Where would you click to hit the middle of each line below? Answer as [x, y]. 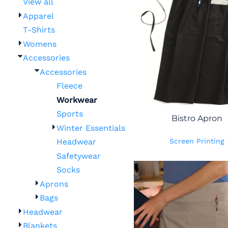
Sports [70, 114]
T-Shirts [39, 30]
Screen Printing [197, 141]
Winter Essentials [91, 128]
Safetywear [79, 156]
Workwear [77, 100]
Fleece [69, 86]
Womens [40, 44]
